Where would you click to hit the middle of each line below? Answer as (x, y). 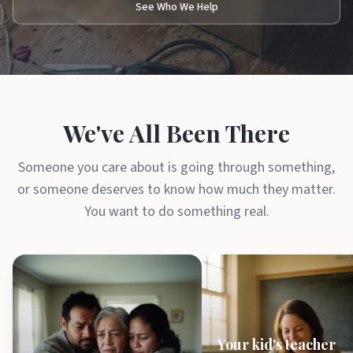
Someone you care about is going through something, (176, 167)
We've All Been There (176, 133)
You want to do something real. (176, 212)
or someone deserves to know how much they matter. (176, 190)
